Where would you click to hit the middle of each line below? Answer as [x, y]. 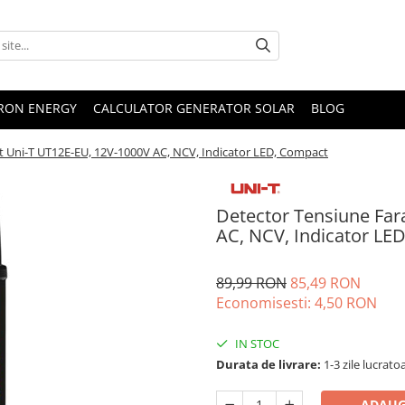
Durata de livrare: [268, 365]
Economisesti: [265, 303]
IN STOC [256, 344]
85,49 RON [325, 283]
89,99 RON [251, 283]
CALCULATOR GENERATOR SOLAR [194, 108]
